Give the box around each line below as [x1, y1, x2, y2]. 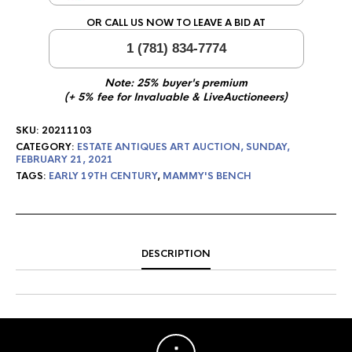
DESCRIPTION [141, 247, 211, 260]
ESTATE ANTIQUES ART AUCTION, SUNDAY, [77, 141, 290, 153]
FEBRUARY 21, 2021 [16, 153, 113, 166]
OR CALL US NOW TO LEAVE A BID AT [86, 16, 266, 29]
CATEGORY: [16, 141, 77, 153]
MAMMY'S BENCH [163, 170, 251, 182]
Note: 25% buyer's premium [104, 76, 247, 90]
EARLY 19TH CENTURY [49, 170, 157, 182]
